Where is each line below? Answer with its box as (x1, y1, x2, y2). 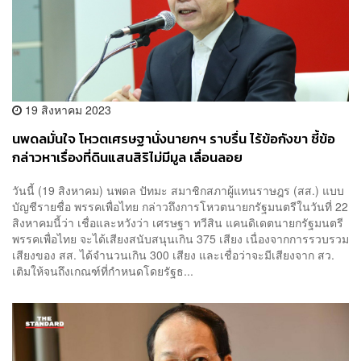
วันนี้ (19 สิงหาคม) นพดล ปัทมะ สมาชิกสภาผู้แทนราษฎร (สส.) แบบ (12, 182, 344, 199)
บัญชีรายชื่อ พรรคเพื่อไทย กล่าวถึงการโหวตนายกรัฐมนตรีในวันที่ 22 (12, 198, 348, 215)
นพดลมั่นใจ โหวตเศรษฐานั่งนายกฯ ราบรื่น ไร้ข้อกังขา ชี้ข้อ (12, 128, 335, 149)
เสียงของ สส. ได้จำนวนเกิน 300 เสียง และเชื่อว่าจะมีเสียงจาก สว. (12, 247, 334, 263)
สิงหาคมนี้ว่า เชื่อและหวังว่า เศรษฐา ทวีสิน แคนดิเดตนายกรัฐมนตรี (12, 214, 343, 231)
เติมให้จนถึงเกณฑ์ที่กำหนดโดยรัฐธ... (12, 263, 193, 280)
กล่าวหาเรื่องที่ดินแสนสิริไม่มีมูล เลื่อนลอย (12, 147, 243, 168)
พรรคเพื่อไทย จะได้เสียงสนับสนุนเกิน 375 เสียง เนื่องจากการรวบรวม (12, 230, 349, 247)
